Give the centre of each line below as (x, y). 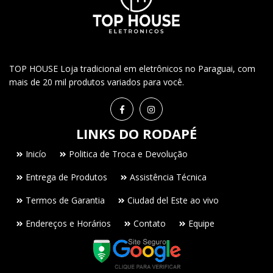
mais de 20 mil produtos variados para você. (97, 82)
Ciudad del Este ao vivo (173, 200)
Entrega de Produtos (66, 177)
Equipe (201, 223)
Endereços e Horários (68, 223)
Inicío (36, 154)
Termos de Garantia (65, 200)
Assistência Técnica (168, 177)
